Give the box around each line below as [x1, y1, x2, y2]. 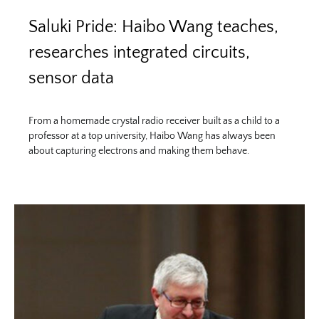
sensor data [28, 68, 114, 88]
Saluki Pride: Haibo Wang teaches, [28, 17, 278, 36]
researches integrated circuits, [28, 43, 250, 62]
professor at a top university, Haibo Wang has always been [28, 130, 276, 142]
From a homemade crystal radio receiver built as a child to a [28, 115, 280, 127]
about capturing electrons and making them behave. [28, 145, 249, 157]
